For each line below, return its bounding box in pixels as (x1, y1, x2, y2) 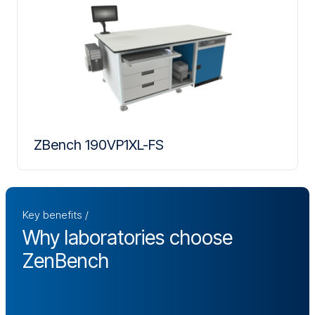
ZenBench (22, 248, 109, 273)
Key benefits (22, 207, 85, 221)
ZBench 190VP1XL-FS (34, 136, 164, 153)
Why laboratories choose (22, 225, 233, 250)
